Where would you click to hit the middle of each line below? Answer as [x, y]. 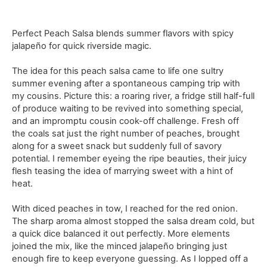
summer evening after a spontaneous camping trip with [126, 83]
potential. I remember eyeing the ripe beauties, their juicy [130, 158]
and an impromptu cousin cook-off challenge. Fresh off [126, 121]
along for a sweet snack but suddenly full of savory [117, 146]
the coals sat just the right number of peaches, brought [126, 133]
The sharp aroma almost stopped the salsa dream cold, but [133, 221]
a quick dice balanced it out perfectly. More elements [121, 234]
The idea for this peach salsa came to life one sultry [118, 71]
